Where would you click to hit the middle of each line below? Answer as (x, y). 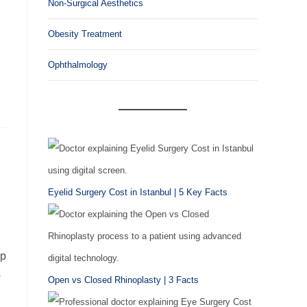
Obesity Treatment (85, 34)
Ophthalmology (78, 65)
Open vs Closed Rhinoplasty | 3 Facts (123, 280)
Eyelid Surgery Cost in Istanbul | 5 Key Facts (138, 192)
